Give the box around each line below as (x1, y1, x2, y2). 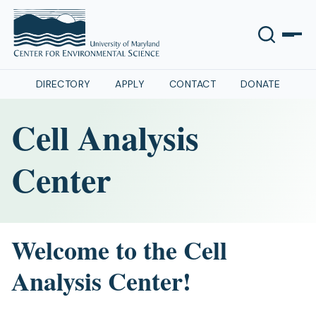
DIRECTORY (35, 78, 91, 90)
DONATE (240, 78, 281, 90)
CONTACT (169, 78, 216, 90)
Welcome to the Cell (11, 231, 227, 268)
